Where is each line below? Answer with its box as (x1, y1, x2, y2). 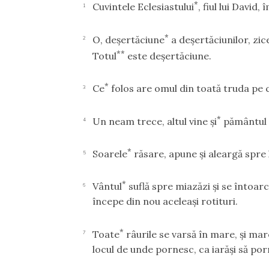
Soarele (92, 147, 128, 160)
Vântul (92, 180, 122, 193)
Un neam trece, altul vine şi (92, 115, 217, 127)
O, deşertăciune (92, 33, 165, 46)
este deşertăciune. (125, 49, 212, 62)
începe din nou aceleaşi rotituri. (92, 195, 238, 208)
